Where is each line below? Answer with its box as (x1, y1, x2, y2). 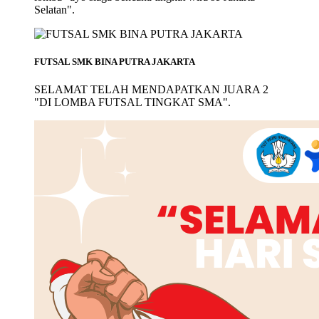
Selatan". (34, 4, 75, 16)
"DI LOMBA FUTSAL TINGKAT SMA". (34, 96, 231, 109)
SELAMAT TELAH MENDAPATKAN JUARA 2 (34, 83, 268, 96)
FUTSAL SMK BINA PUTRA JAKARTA (34, 56, 195, 68)
